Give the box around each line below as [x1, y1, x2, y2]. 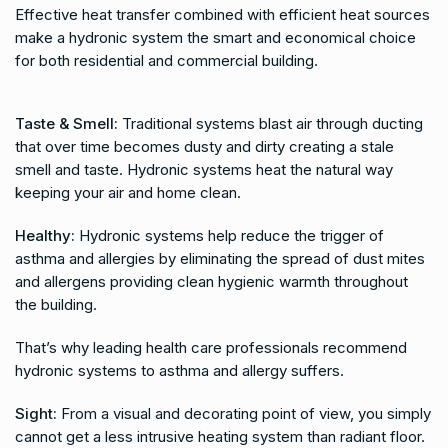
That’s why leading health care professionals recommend [15, 338, 407, 357]
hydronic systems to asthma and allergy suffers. [15, 361, 344, 380]
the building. [15, 295, 97, 314]
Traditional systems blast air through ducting [118, 114, 423, 133]
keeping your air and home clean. [15, 183, 241, 202]
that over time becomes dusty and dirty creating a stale [15, 137, 394, 156]
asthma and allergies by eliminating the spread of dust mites [15, 249, 425, 268]
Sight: [15, 404, 57, 423]
